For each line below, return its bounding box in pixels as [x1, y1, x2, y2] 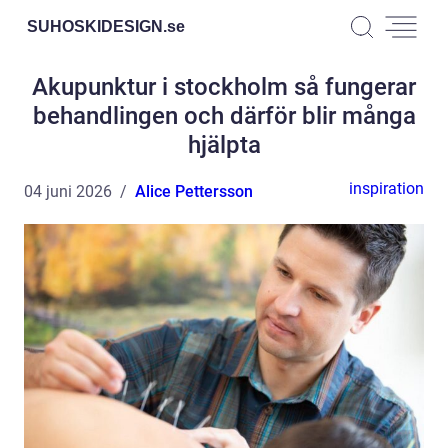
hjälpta [187, 131, 261, 159]
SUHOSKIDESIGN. [27, 17, 167, 35]
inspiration [349, 179, 424, 198]
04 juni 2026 [24, 182, 112, 201]
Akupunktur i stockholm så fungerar [32, 73, 416, 101]
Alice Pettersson [135, 182, 253, 201]
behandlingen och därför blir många [32, 102, 416, 130]
